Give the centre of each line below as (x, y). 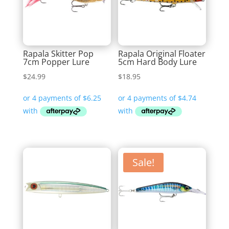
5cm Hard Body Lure (158, 62)
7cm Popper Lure (56, 62)
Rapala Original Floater (162, 53)
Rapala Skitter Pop (58, 53)
